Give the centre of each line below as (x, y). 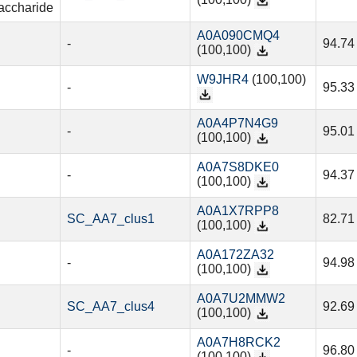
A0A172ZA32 (235, 255)
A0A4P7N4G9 (237, 124)
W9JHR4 (222, 80)
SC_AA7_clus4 (110, 307)
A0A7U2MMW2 (241, 299)
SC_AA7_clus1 (110, 219)
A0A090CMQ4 (238, 36)
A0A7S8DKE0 (237, 167)
